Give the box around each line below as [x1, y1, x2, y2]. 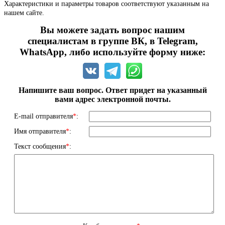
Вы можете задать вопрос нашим [40, 24, 185, 35]
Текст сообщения [14, 142, 66, 150]
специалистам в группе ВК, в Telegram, [27, 35, 198, 46]
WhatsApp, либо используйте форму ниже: [20, 46, 205, 57]
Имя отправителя [14, 127, 66, 135]
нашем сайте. [4, 9, 44, 17]
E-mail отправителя [14, 112, 73, 120]
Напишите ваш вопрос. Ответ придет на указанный [18, 85, 207, 94]
